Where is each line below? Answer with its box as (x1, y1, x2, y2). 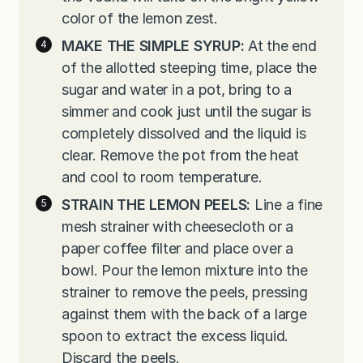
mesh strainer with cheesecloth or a (62, 217, 294, 235)
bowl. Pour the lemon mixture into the (62, 261, 308, 279)
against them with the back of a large (62, 305, 307, 322)
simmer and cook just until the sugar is (62, 103, 312, 121)
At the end (244, 37, 317, 55)
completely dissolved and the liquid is (62, 125, 306, 143)
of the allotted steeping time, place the (62, 59, 317, 77)
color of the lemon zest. (62, 10, 218, 28)
